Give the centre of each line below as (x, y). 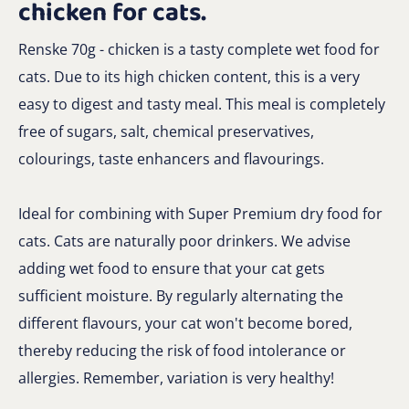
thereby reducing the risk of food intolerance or (182, 350)
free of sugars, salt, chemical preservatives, (166, 131)
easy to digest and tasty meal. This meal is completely (202, 104)
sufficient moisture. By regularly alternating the (181, 295)
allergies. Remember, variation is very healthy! (176, 378)
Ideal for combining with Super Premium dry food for (200, 213)
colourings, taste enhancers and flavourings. (171, 158)
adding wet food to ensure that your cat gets (172, 268)
